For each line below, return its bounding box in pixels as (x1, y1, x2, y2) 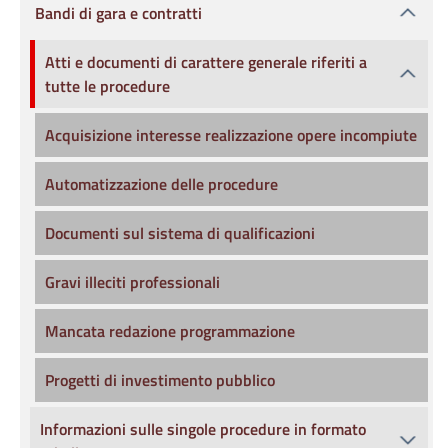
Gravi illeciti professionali (45, 270, 220, 294)
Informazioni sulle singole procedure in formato (40, 417, 366, 441)
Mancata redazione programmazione (45, 319, 295, 343)
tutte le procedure (45, 74, 170, 98)
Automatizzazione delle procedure (45, 172, 278, 196)
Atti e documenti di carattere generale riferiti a (45, 50, 367, 74)
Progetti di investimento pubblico (45, 368, 275, 392)
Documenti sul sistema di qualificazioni (45, 221, 315, 245)
